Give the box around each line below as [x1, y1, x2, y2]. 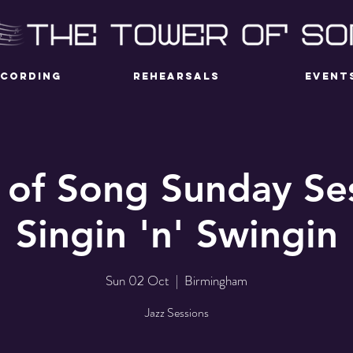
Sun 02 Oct [106, 270, 169, 290]
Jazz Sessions [144, 303, 209, 321]
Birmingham [184, 270, 247, 290]
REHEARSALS [133, 70, 220, 82]
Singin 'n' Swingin [15, 210, 338, 257]
